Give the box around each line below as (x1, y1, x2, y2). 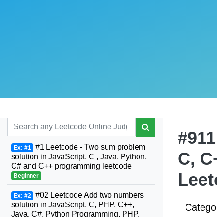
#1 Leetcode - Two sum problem (33, 143, 145, 151)
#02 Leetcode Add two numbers (33, 191, 144, 199)
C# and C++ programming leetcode (11, 162, 132, 170)
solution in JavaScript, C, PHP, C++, (11, 201, 134, 209)
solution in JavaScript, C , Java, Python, (11, 153, 147, 161)
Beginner (13, 172, 39, 179)
